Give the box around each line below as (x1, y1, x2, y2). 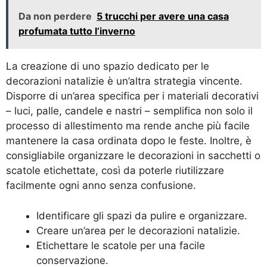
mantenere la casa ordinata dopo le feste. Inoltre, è (6, 135, 252, 147)
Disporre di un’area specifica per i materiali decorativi (6, 90, 259, 103)
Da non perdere (18, 10, 92, 23)
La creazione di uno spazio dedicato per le (6, 60, 209, 73)
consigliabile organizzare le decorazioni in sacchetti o (6, 150, 260, 162)
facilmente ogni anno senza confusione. (6, 179, 196, 192)
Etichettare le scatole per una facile (36, 239, 205, 252)
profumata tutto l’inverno (18, 25, 135, 38)
